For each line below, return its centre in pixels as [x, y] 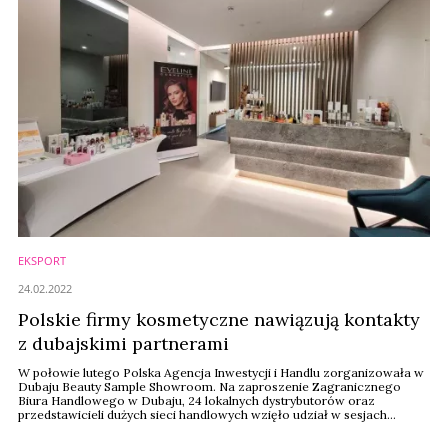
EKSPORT [42, 260]
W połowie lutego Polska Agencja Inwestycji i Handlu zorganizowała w [221, 372]
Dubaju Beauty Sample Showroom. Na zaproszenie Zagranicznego [209, 386]
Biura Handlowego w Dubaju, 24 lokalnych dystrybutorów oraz [196, 400]
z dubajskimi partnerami [123, 343]
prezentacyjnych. [66, 428]
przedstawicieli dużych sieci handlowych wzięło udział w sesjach [202, 414]
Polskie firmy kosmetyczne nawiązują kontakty [219, 319]
